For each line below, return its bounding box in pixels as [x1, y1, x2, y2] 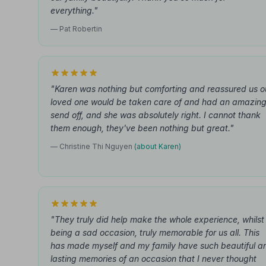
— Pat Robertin [50, 24, 102, 33]
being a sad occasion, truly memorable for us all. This [50, 227, 259, 237]
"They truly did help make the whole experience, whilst [50, 214, 264, 224]
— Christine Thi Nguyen [50, 142, 134, 151]
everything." [50, 5, 98, 15]
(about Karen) [134, 142, 181, 151]
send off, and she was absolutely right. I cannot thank [50, 110, 261, 120]
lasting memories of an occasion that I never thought [50, 254, 256, 264]
